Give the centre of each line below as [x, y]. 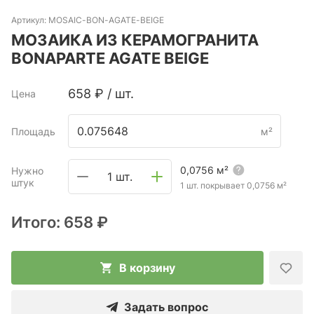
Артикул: [30, 20]
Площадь [33, 131]
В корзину [147, 268]
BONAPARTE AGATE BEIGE [110, 58]
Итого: [37, 222]
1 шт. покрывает [212, 185]
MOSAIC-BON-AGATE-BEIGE [106, 20]
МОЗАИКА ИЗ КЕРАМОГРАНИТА [135, 40]
